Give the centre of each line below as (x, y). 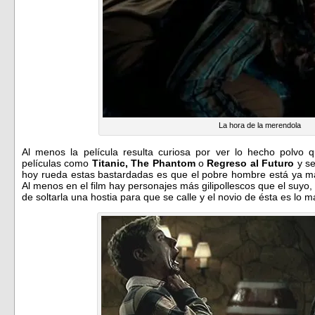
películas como (57, 163)
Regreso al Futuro (251, 163)
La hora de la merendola (260, 125)
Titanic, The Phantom (143, 163)
